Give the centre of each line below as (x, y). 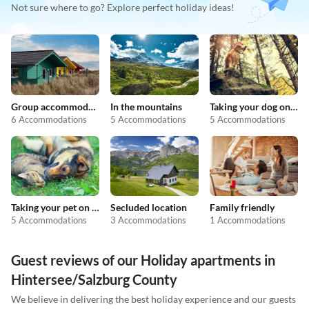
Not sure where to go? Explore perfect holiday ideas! (123, 8)
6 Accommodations (49, 119)
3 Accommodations (148, 220)
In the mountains (146, 106)
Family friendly (242, 208)
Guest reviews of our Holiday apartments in (143, 260)
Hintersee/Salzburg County (94, 280)
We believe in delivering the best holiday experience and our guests (153, 299)
